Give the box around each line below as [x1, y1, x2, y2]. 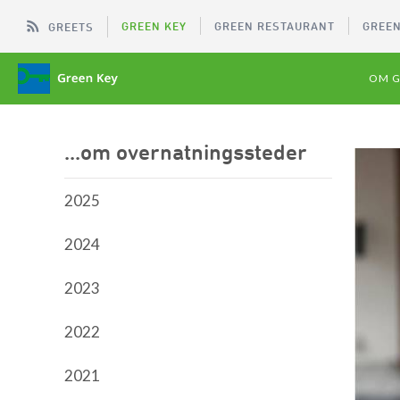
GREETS [48, 19, 94, 34]
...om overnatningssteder [64, 139, 307, 164]
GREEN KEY [121, 19, 187, 33]
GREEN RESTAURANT [214, 19, 335, 33]
